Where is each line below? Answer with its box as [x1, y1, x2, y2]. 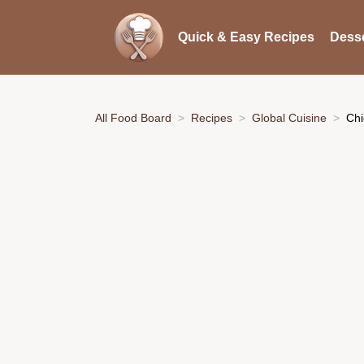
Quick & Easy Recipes [177, 30, 314, 44]
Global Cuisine [252, 110, 327, 124]
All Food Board [95, 110, 171, 124]
